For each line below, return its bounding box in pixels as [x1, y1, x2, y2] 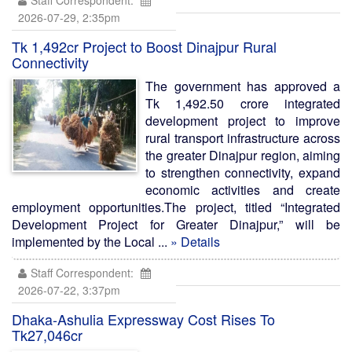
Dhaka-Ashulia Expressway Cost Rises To [12, 309, 275, 329]
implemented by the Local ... [12, 233, 170, 251]
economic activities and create [145, 181, 340, 199]
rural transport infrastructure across [145, 129, 340, 147]
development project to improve [145, 112, 340, 130]
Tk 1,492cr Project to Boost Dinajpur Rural [12, 36, 277, 57]
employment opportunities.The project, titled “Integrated [12, 198, 340, 216]
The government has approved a [145, 77, 340, 95]
